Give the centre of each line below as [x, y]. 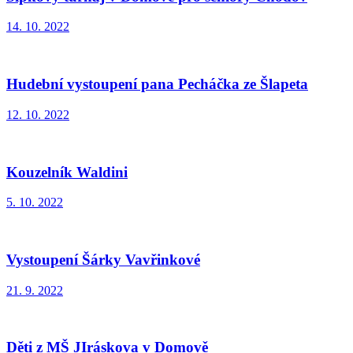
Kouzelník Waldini [67, 172]
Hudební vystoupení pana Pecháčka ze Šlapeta [157, 84]
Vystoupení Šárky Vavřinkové [103, 260]
